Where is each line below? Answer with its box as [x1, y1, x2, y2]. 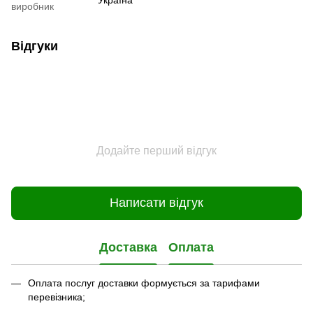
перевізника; [28, 291, 85, 303]
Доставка [99, 240, 157, 255]
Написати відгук [110, 196, 203, 210]
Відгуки [11, 38, 58, 53]
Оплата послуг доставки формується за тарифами [28, 277, 260, 289]
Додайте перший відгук [96, 144, 217, 156]
